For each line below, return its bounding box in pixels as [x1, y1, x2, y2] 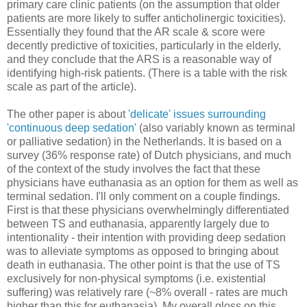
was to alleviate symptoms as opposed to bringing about [7, 245, 278, 257]
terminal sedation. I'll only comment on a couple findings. [7, 190, 280, 202]
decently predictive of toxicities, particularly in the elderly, [7, 39, 281, 51]
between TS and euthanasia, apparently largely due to [7, 217, 269, 230]
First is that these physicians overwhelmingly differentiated [7, 204, 289, 216]
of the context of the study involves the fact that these [7, 162, 260, 175]
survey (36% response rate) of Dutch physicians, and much [7, 149, 291, 161]
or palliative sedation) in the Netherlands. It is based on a [7, 135, 282, 147]
